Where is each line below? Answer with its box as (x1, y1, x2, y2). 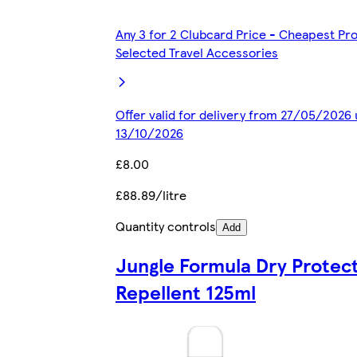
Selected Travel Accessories (116, 42, 278, 61)
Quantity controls (116, 216, 216, 235)
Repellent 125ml (116, 278, 256, 306)
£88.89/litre (116, 185, 186, 204)
